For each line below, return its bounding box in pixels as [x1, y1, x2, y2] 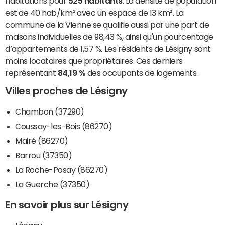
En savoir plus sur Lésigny [5, 200, 129, 210]
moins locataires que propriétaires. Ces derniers [5, 57, 183, 65]
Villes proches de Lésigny [5, 86, 128, 96]
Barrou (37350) [15, 151, 72, 160]
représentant [5, 69, 58, 77]
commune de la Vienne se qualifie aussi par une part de [5, 21, 209, 29]
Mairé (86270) [15, 137, 68, 145]
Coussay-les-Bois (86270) [15, 122, 113, 131]
